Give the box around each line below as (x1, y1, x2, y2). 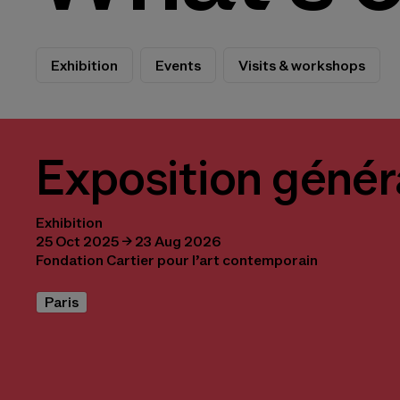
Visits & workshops (238, 56, 365, 74)
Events (155, 56, 201, 74)
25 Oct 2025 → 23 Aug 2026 (36, 233, 221, 250)
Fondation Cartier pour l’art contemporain (36, 252, 318, 269)
